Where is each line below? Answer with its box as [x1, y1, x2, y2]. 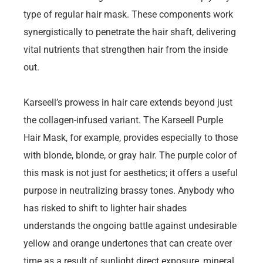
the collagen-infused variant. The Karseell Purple [23, 114, 223, 126]
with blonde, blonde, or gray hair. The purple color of [23, 150, 237, 161]
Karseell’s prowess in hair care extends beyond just [23, 97, 232, 109]
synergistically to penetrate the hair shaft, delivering [23, 26, 236, 38]
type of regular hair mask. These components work [23, 9, 233, 21]
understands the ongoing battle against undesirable [23, 220, 237, 232]
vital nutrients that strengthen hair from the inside [23, 44, 228, 56]
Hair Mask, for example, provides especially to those [23, 132, 238, 144]
